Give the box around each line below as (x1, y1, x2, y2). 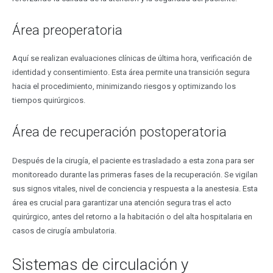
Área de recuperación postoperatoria (12, 124, 227, 140)
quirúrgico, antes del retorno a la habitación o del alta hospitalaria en (12, 211, 252, 221)
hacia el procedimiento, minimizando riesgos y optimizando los (12, 82, 236, 91)
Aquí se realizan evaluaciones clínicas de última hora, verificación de (12, 54, 252, 63)
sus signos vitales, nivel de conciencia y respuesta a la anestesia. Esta (12, 183, 258, 193)
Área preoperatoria (12, 22, 122, 38)
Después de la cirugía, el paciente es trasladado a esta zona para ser (12, 155, 254, 165)
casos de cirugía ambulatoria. (12, 225, 116, 235)
